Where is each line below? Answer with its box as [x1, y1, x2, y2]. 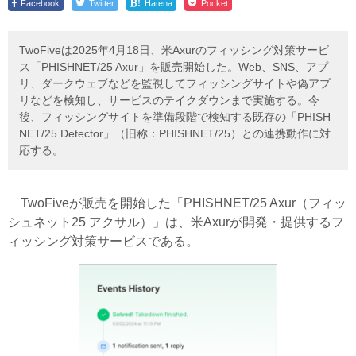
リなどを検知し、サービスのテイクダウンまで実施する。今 [19, 93, 319, 106]
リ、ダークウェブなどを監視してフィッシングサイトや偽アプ [19, 76, 331, 90]
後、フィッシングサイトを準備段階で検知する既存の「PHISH [19, 110, 331, 123]
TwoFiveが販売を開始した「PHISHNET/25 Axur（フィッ [8, 195, 346, 210]
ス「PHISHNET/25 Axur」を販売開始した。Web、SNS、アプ [19, 60, 328, 73]
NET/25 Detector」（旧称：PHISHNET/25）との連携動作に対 [19, 126, 331, 140]
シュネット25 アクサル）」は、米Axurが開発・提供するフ [8, 215, 344, 229]
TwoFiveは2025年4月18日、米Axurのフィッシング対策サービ [19, 43, 329, 56]
